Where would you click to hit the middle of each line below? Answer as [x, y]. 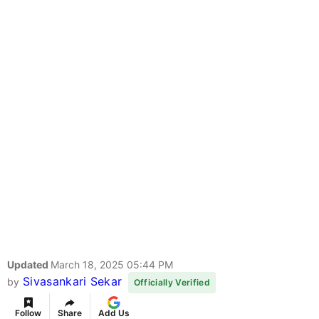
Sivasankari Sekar [72, 282]
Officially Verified [172, 283]
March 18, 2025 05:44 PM [112, 265]
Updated [29, 265]
